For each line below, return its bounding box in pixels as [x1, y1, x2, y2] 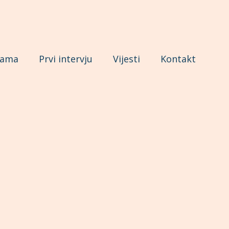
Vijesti [113, 53, 140, 65]
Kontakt [161, 53, 196, 65]
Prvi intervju [39, 53, 93, 65]
